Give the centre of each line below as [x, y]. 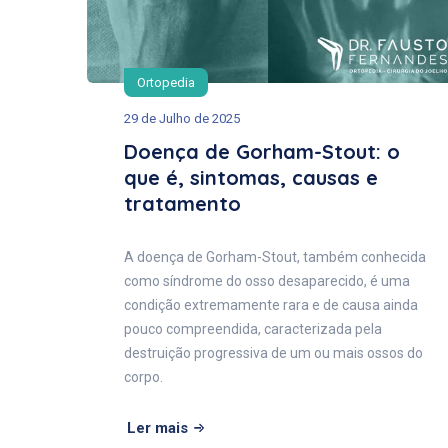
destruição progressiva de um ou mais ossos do [273, 353]
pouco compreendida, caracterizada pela [253, 329]
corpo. [143, 377]
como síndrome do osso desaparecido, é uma [267, 281]
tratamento [182, 204]
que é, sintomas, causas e [251, 178]
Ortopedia [166, 83]
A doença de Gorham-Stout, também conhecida [275, 257]
